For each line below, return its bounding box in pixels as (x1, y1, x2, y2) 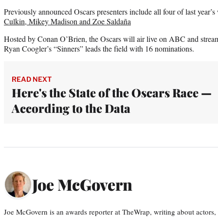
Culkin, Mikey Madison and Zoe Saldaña (4, 16, 131, 26)
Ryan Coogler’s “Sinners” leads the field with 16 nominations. (4, 43, 194, 54)
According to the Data (12, 100, 130, 116)
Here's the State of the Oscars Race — (12, 84, 212, 100)
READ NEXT (12, 74, 52, 83)
